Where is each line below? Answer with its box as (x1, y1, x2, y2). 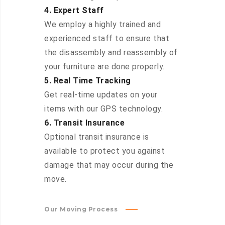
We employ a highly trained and (44, 20, 161, 30)
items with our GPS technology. (44, 104, 163, 114)
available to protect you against (44, 146, 165, 156)
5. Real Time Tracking (44, 76, 131, 86)
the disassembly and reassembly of (44, 48, 178, 58)
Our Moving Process (44, 205, 118, 213)
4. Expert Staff (44, 6, 104, 16)
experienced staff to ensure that (44, 34, 169, 44)
